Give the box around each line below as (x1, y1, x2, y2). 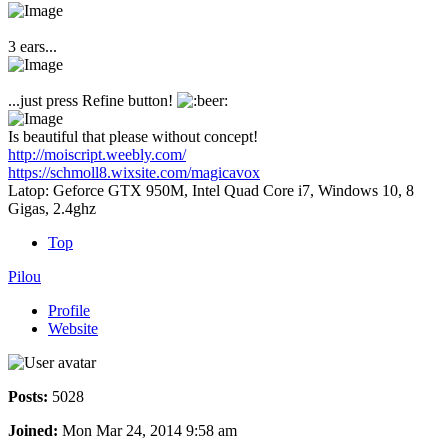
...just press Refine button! (8, 91, 177, 109)
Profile (48, 301, 90, 319)
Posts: (8, 387, 48, 405)
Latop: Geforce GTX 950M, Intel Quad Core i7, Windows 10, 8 (8, 181, 414, 199)
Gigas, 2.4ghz (8, 199, 96, 217)
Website (48, 319, 98, 337)
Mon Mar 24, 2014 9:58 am (58, 421, 237, 439)
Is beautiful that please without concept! (8, 127, 258, 145)
